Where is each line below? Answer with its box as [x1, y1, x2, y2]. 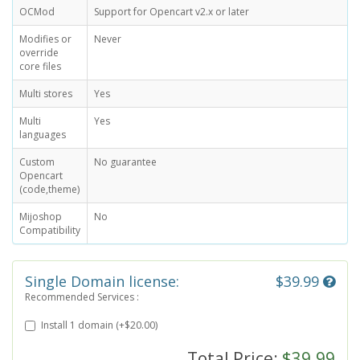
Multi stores [19, 87, 72, 101]
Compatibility [19, 223, 80, 238]
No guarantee [94, 155, 157, 170]
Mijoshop [19, 210, 62, 224]
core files [19, 59, 61, 74]
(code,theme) [19, 182, 80, 197]
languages [19, 128, 66, 142]
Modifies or [19, 32, 72, 47]
